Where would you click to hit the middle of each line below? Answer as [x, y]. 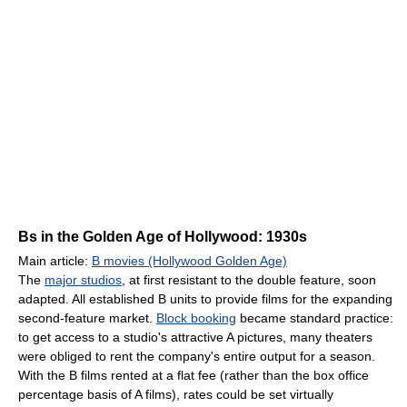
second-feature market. [87, 318]
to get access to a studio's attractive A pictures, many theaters [195, 337]
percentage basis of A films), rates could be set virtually [176, 394]
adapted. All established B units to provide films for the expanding [205, 298]
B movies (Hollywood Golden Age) [189, 260]
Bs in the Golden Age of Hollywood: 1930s [163, 236]
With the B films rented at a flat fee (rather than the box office [194, 375]
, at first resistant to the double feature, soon [249, 279]
